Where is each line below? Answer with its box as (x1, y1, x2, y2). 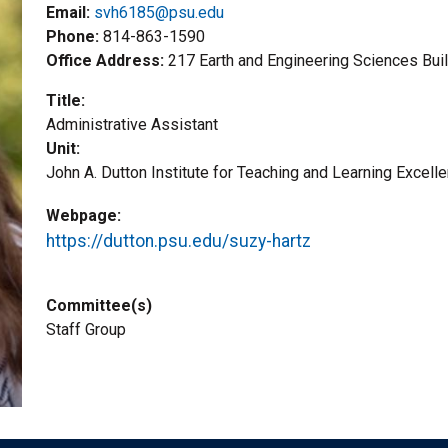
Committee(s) (46, 295, 152, 315)
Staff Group (46, 319, 126, 339)
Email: (46, 2, 90, 22)
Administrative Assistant (46, 114, 218, 134)
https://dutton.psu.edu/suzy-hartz (46, 230, 311, 251)
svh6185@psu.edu (94, 2, 224, 22)
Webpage (46, 205, 117, 225)
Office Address (46, 50, 160, 70)
